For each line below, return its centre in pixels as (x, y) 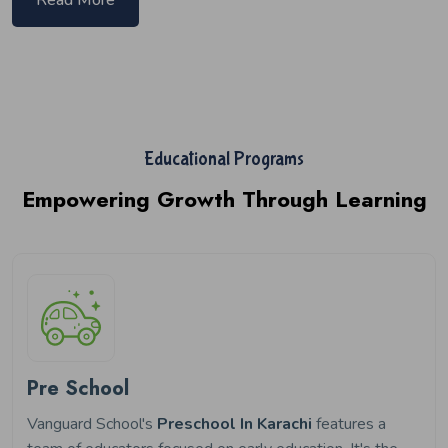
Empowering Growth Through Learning (224, 198)
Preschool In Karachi (234, 423)
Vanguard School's (92, 423)
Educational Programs (224, 158)
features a (349, 423)
